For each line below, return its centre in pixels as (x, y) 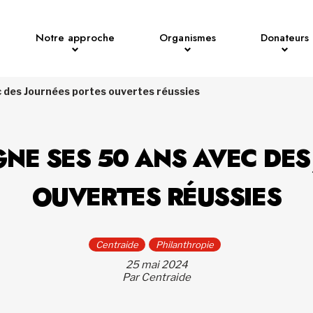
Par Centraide (156, 277)
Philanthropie (185, 245)
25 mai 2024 (156, 265)
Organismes (188, 38)
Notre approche (75, 38)
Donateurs (285, 38)
